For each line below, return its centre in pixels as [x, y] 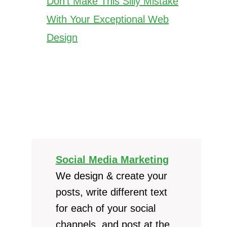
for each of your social [105, 208]
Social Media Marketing [112, 159]
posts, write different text [111, 192]
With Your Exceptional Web [108, 19]
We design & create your [111, 176]
